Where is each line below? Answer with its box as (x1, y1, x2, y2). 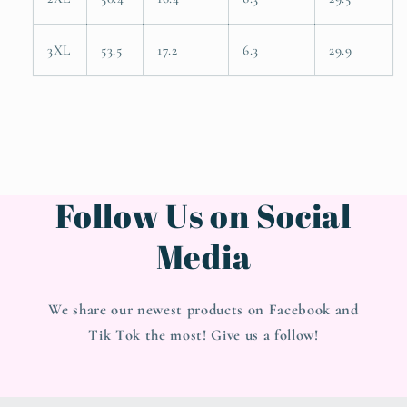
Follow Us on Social (55, 193, 352, 237)
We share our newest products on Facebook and (48, 300, 359, 319)
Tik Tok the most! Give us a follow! (88, 325, 319, 344)
